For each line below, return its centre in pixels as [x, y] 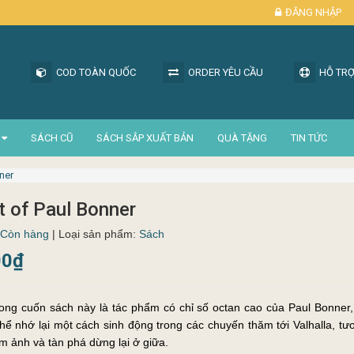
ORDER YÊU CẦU [225, 72]
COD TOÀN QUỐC [96, 72]
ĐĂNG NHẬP [313, 12]
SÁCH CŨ [52, 138]
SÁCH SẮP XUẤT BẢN [145, 138]
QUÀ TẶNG [242, 138]
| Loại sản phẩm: [95, 234]
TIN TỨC [309, 138]
